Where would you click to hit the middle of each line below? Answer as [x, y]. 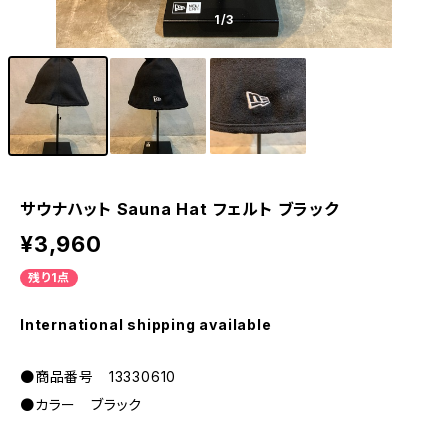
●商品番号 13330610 [98, 376]
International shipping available [146, 324]
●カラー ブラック [81, 404]
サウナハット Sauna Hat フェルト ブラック [179, 209]
